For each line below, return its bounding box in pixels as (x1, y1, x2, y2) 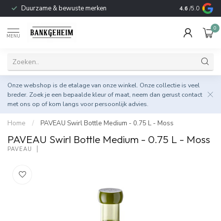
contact (182, 90, 202, 99)
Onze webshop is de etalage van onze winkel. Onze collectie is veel (7, 81, 200, 89)
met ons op (7, 100, 40, 108)
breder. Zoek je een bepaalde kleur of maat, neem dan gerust (7, 90, 182, 99)
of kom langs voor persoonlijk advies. (40, 100, 148, 108)
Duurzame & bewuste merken (21, 4, 107, 13)
